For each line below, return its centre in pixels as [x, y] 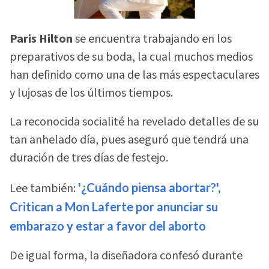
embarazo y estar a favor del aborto [108, 225]
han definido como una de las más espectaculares [134, 75]
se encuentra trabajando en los [152, 39]
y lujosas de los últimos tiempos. [91, 93]
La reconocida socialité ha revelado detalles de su [134, 122]
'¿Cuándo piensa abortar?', [149, 187]
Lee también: [44, 188]
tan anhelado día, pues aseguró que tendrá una [129, 140]
